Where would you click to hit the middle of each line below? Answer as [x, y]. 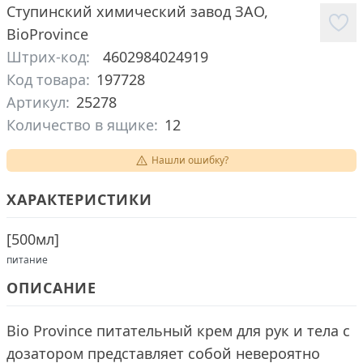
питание [27, 260]
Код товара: [48, 79]
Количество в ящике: [82, 125]
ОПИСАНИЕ [52, 288]
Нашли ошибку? [190, 160]
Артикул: [38, 102]
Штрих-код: [48, 57]
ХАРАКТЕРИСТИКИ [79, 199]
